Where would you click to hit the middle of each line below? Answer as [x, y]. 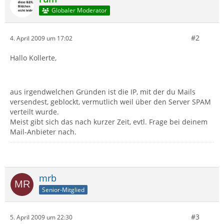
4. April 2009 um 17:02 [41, 38]
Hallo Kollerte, [33, 58]
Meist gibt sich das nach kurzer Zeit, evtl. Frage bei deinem [109, 122]
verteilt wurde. [34, 112]
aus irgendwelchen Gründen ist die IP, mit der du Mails [103, 92]
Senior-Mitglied [63, 189]
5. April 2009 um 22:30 [41, 217]
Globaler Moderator [79, 10]
